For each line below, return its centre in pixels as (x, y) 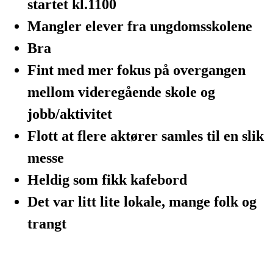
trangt (47, 224)
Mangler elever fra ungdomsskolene (140, 26)
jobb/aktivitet (70, 114)
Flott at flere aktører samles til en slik (146, 136)
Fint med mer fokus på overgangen (136, 70)
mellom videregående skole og (121, 92)
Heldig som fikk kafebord (107, 180)
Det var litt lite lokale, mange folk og (142, 202)
